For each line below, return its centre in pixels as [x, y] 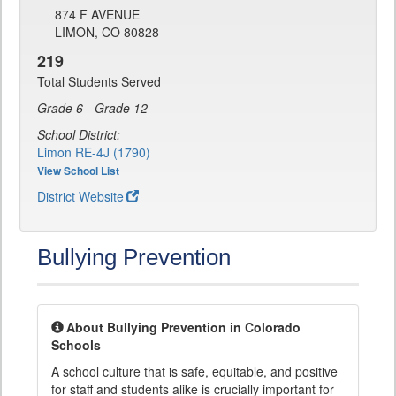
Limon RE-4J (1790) [94, 152]
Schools [76, 345]
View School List [78, 171]
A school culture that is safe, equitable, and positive [194, 372]
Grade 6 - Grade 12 [92, 108]
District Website [80, 197]
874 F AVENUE [97, 15]
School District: [79, 135]
